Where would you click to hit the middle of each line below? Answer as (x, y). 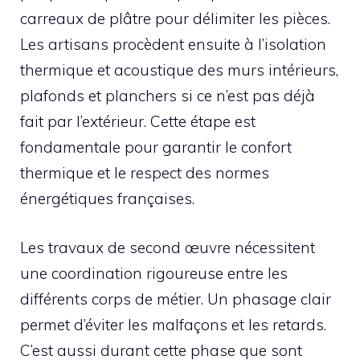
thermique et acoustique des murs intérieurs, (179, 70)
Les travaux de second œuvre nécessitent (168, 247)
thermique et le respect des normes (145, 173)
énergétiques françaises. (107, 199)
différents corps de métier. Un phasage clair (176, 299)
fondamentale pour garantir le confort (156, 147)
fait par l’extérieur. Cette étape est (138, 122)
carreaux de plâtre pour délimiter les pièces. (175, 19)
